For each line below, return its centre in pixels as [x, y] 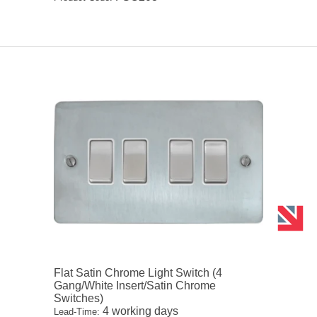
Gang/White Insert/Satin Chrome [135, 285]
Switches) [79, 298]
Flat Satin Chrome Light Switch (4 [138, 272]
